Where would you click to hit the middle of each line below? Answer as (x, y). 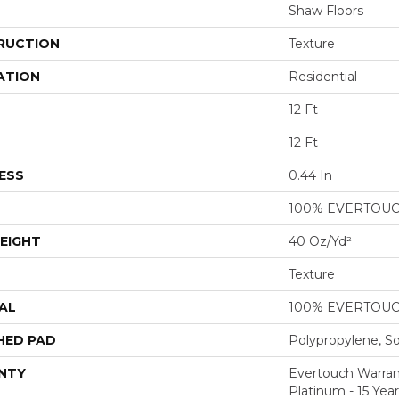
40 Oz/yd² (320, 241)
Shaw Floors (326, 10)
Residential (323, 76)
